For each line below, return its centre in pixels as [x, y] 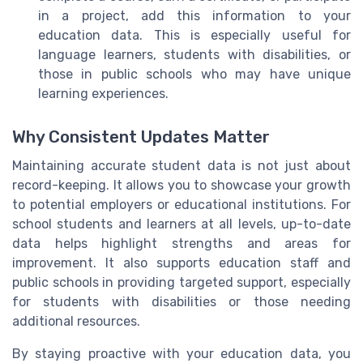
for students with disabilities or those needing [181, 301]
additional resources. [76, 321]
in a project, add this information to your [194, 15]
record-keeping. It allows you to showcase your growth [181, 185]
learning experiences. [103, 93]
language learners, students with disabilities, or [194, 54]
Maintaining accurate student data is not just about [181, 165]
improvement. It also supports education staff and [181, 263]
